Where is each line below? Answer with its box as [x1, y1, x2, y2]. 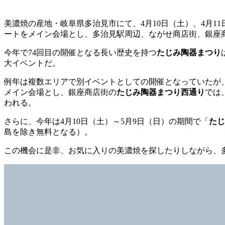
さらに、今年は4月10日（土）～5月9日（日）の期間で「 [4, 117, 209, 126]
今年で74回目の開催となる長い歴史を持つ [4, 48, 157, 57]
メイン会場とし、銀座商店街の [4, 88, 117, 97]
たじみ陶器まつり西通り [117, 88, 205, 97]
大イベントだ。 [4, 59, 60, 68]
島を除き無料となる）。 [4, 128, 92, 137]
